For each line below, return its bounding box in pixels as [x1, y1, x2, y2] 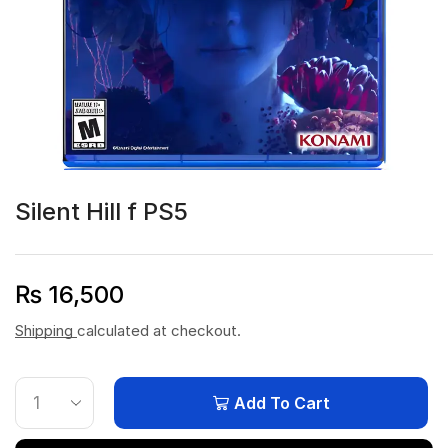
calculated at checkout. [77, 321, 241, 340]
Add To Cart [233, 393, 330, 413]
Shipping [15, 321, 77, 340]
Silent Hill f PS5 [15, 197, 188, 226]
